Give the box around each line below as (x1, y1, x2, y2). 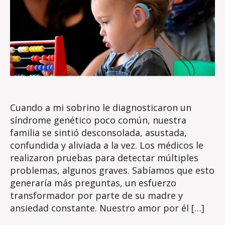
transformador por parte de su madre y (10, 189, 183, 201)
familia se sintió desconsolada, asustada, (10, 126, 187, 139)
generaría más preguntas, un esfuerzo (10, 176, 176, 189)
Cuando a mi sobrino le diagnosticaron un (10, 101, 191, 114)
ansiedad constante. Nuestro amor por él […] (10, 201, 204, 214)
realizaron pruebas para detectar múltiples (10, 151, 198, 164)
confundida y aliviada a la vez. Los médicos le (10, 139, 203, 151)
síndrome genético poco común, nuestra (10, 114, 186, 126)
